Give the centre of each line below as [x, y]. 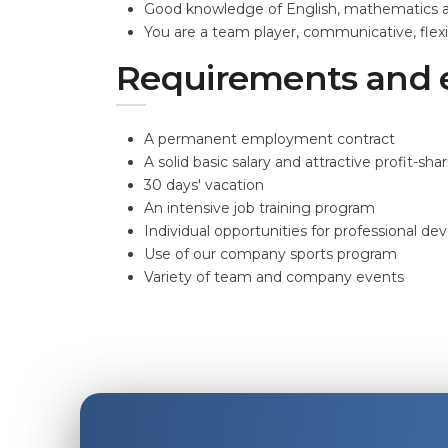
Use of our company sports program [270, 254]
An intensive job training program [259, 208]
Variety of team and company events [274, 277]
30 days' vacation [204, 185]
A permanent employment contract [269, 139]
